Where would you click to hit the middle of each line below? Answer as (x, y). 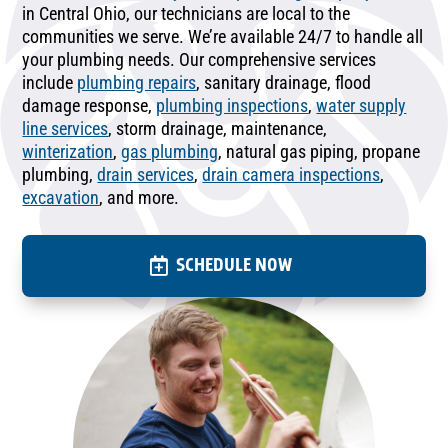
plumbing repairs (137, 82)
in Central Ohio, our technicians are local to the (186, 13)
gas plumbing (170, 151)
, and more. (139, 197)
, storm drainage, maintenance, (218, 128)
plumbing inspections (232, 105)
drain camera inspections (291, 174)
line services (65, 128)
